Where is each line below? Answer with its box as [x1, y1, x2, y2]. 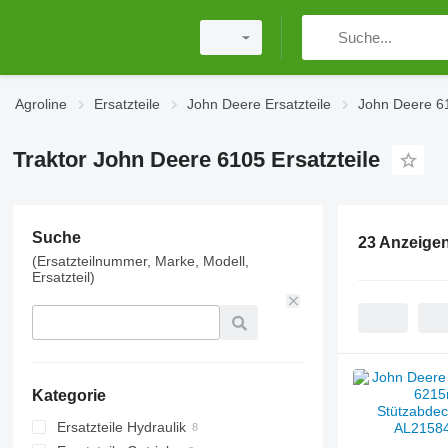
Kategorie [31, 387, 106, 404]
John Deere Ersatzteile [187, 96, 331, 112]
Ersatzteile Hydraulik [56, 419, 186, 435]
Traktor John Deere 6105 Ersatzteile [12, 147, 380, 172]
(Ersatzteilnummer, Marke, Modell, [31, 253, 249, 269]
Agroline [15, 96, 67, 112]
